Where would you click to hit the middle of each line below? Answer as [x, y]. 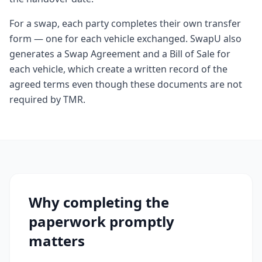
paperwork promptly [101, 221]
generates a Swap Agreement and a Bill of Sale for [120, 54]
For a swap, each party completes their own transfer [125, 23]
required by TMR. [47, 99]
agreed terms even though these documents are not [126, 84]
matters [57, 241]
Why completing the [99, 202]
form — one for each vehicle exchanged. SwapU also [125, 39]
